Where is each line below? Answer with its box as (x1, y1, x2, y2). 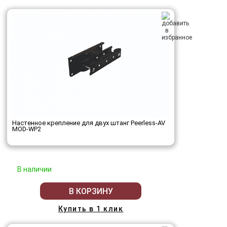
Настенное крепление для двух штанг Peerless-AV (12, 119, 165, 127)
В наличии (17, 165, 52, 174)
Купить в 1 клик (58, 205, 124, 213)
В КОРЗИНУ (68, 186, 113, 196)
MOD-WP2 (12, 125, 41, 133)
